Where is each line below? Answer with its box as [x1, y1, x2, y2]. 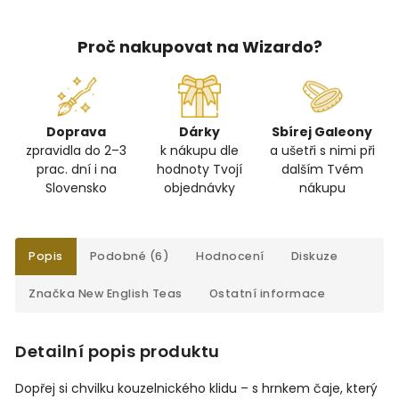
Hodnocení [196, 248, 265, 265]
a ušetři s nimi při [269, 142, 375, 160]
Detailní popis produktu [15, 340, 220, 363]
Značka [28, 286, 75, 302]
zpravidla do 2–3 [26, 142, 127, 160]
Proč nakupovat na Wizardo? [77, 36, 322, 59]
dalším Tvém [281, 160, 363, 179]
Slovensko [45, 179, 108, 198]
